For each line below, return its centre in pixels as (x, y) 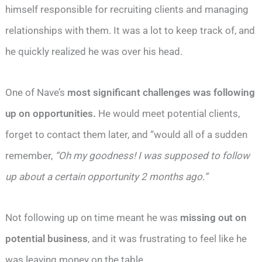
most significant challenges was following (161, 92)
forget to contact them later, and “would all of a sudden (127, 134)
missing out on (214, 217)
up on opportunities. (51, 113)
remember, (30, 155)
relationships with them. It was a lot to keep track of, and (130, 30)
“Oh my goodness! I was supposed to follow (153, 155)
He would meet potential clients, (168, 113)
